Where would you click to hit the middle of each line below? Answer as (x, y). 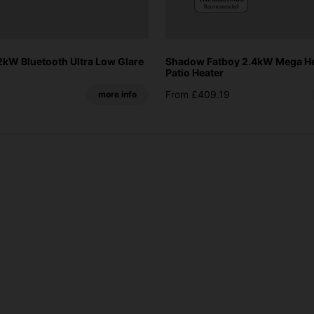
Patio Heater (194, 72)
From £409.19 (198, 94)
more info (117, 94)
